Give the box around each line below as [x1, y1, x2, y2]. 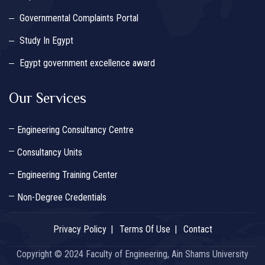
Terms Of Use [119, 224, 170, 235]
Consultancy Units [17, 147, 82, 159]
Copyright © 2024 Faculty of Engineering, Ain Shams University [17, 248, 248, 260]
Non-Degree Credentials [17, 192, 106, 203]
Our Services [9, 90, 86, 106]
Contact [183, 224, 212, 235]
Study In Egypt [20, 35, 73, 47]
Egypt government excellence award [20, 57, 155, 69]
